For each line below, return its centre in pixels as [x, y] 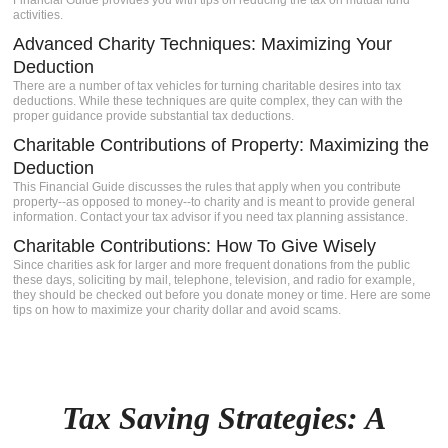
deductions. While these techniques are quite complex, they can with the [208, 101]
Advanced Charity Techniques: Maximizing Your [203, 44]
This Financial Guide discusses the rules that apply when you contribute [207, 187]
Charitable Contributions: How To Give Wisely [195, 246]
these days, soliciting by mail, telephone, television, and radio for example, [214, 280]
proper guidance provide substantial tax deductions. [154, 116]
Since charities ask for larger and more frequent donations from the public [212, 265]
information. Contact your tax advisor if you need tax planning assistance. [211, 217]
